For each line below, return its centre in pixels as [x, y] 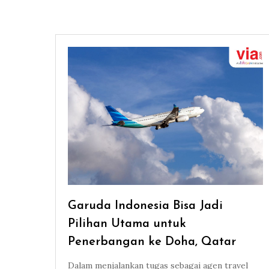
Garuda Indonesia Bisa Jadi [145, 206]
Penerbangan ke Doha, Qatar [152, 242]
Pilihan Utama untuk [127, 224]
